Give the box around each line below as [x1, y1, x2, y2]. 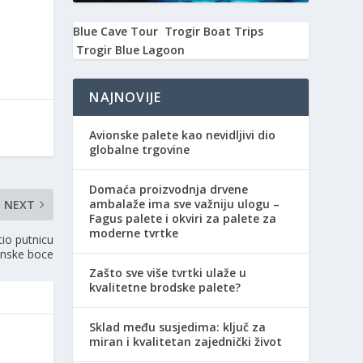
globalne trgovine [89, 142, 190, 158]
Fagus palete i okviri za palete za [89, 211, 277, 227]
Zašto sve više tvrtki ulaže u [89, 265, 247, 281]
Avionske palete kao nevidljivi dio [89, 127, 276, 143]
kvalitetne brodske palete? [89, 280, 241, 296]
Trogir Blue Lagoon [76, 42, 186, 58]
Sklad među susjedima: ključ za [89, 319, 267, 335]
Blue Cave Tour [73, 23, 159, 40]
